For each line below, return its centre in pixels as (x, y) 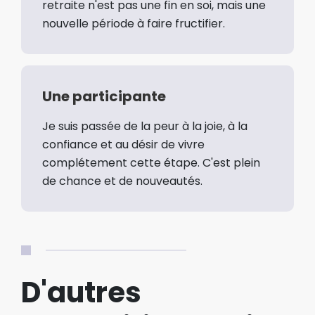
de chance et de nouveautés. (122, 181)
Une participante (104, 96)
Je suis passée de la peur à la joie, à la (145, 126)
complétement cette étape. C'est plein (151, 162)
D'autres (81, 292)
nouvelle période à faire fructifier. (134, 23)
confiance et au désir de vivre (123, 144)
